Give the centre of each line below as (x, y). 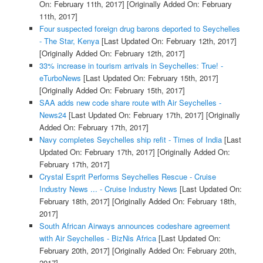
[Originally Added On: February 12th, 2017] (112, 53)
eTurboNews (60, 78)
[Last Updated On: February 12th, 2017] (168, 41)
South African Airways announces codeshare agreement (134, 226)
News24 (53, 115)
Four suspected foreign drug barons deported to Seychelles (139, 29)
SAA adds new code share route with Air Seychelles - (130, 103)
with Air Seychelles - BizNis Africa (97, 238)
